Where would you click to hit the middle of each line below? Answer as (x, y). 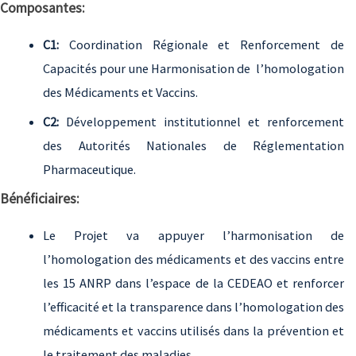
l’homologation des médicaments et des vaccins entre (193, 259)
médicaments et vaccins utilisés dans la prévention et (193, 331)
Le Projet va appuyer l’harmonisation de (193, 236)
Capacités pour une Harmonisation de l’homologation (193, 69)
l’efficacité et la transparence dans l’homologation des (193, 307)
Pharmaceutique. (89, 170)
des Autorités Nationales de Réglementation (193, 146)
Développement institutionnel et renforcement (201, 122)
